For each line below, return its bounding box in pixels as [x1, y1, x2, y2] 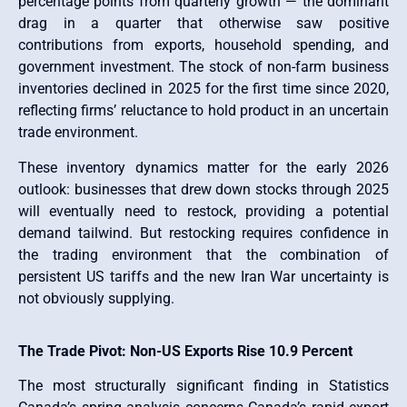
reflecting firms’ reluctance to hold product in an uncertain [18, 102, 389, 120]
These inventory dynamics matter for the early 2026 [18, 158, 389, 176]
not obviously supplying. [18, 289, 174, 307]
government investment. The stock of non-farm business [18, 58, 389, 76]
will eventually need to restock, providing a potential [18, 202, 389, 220]
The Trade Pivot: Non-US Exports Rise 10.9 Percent [18, 342, 352, 360]
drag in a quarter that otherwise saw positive [18, 15, 389, 33]
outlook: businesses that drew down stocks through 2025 [18, 180, 389, 198]
